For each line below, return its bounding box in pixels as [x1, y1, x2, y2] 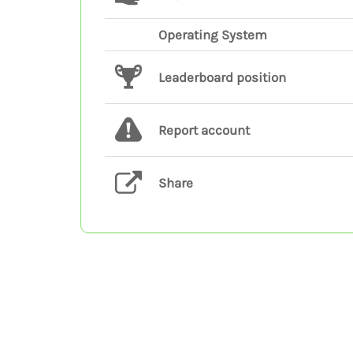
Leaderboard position [158, 69, 286, 85]
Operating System [158, 27, 267, 43]
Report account [158, 122, 250, 138]
